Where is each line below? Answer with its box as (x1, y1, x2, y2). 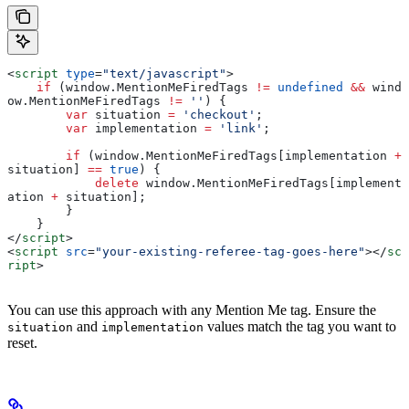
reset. (7, 335, 37, 351)
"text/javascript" (102, 67, 226, 81)
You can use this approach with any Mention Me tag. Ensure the (7, 302, 376, 319)
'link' (212, 121, 263, 136)
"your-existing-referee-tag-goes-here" (95, 245, 365, 259)
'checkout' (175, 108, 256, 122)
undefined (270, 80, 343, 95)
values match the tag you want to (204, 319, 396, 335)
